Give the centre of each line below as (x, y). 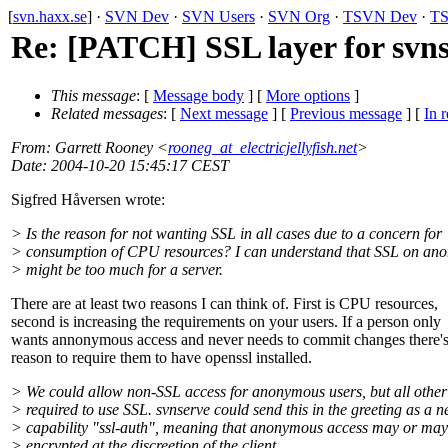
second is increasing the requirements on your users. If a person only (226, 322)
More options (308, 96)
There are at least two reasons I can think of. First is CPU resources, (224, 304)
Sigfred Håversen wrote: (88, 200)
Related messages (107, 114)
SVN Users (218, 16)
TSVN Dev (380, 16)
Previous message (346, 114)
